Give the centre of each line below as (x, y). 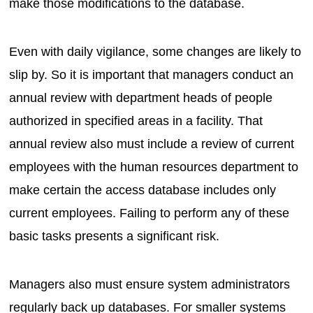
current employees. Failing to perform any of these (150, 213)
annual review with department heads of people (141, 97)
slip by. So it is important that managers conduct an (152, 74)
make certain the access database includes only (143, 190)
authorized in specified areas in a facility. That (136, 121)
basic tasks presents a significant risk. (115, 236)
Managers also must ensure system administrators (150, 284)
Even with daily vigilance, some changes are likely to (155, 51)
